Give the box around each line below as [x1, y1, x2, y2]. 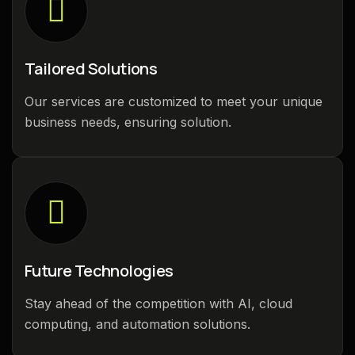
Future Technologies [25, 259, 174, 281]
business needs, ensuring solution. [25, 113, 231, 130]
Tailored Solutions [25, 57, 158, 79]
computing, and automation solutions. [25, 315, 250, 332]
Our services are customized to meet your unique [25, 93, 323, 109]
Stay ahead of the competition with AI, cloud [25, 295, 292, 311]
